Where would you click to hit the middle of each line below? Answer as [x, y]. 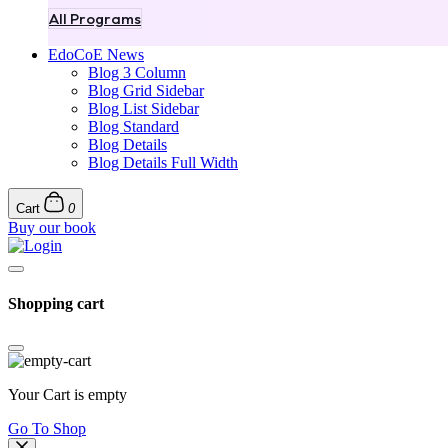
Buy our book [52, 228]
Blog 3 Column [137, 73]
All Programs [95, 19]
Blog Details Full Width [163, 163]
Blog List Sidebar [143, 109]
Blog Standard [133, 127]
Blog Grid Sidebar [146, 91]
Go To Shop [47, 428]
